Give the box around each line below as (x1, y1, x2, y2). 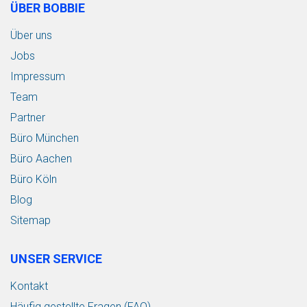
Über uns (10, 28, 52, 42)
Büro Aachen (10, 151, 72, 165)
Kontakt (10, 279, 48, 293)
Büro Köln (10, 172, 57, 186)
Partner (10, 110, 45, 124)
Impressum (10, 69, 65, 83)
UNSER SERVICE (10, 251, 102, 266)
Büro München (10, 131, 79, 145)
